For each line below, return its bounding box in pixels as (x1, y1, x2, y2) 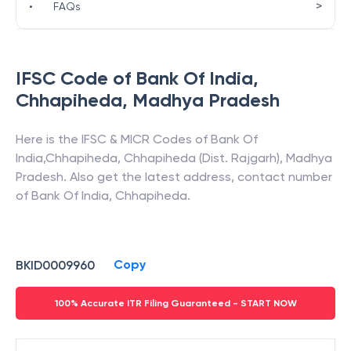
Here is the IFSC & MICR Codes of (16, 132, 211, 147)
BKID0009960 (16, 257, 95, 273)
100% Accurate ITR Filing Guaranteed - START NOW (54, 298, 297, 309)
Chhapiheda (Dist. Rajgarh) (124, 150, 280, 165)
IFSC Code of (16, 67, 136, 89)
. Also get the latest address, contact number (63, 169, 332, 184)
